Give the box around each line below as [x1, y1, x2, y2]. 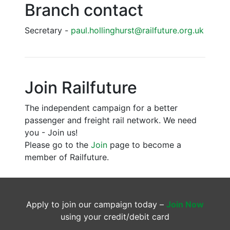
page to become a [107, 140, 181, 150]
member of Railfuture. [25, 152, 109, 163]
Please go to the [25, 140, 91, 150]
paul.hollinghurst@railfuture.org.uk [71, 25, 204, 36]
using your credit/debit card [61, 212, 169, 222]
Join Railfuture [25, 78, 137, 98]
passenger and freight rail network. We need [25, 115, 197, 126]
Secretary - [25, 25, 71, 36]
